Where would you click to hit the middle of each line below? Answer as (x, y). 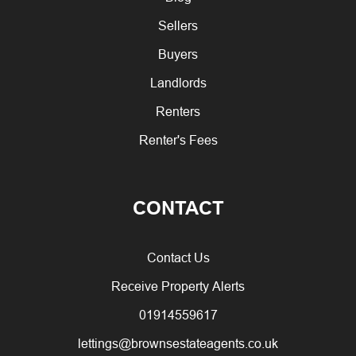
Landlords (178, 83)
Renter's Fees (178, 140)
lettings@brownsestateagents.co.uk (178, 343)
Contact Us (178, 257)
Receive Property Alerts (178, 286)
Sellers (178, 25)
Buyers (178, 54)
